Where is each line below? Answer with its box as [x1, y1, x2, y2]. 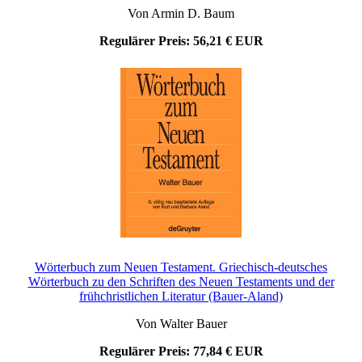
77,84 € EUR [192, 344, 263, 359]
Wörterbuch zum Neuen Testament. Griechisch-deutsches [35, 260, 327, 275]
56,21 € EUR [192, 34, 263, 48]
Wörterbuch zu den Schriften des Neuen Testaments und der [27, 275, 335, 289]
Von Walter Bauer [135, 317, 227, 331]
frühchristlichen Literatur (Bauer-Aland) [79, 289, 283, 304]
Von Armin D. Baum [128, 6, 234, 21]
